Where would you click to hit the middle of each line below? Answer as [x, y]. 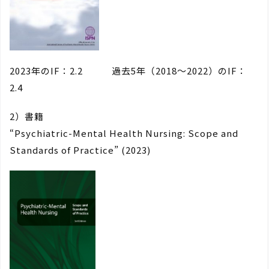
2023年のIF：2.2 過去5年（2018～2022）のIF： [128, 70]
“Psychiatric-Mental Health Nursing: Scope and [124, 133]
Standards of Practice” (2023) [80, 150]
